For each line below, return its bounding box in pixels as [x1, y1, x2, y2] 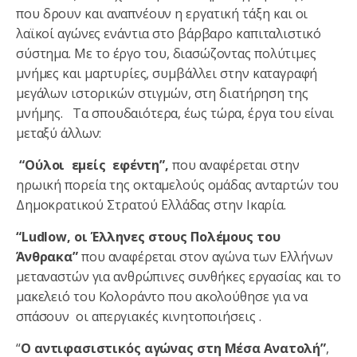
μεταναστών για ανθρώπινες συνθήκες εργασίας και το [16, 267, 341, 285]
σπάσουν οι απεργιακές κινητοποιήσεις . [16, 307, 261, 325]
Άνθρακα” [16, 247, 81, 265]
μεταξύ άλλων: [16, 124, 102, 142]
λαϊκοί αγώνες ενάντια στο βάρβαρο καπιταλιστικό [16, 24, 322, 42]
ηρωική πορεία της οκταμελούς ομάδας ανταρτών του [16, 175, 339, 194]
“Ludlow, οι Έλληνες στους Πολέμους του [16, 227, 280, 245]
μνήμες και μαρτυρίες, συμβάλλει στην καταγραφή [16, 64, 318, 82]
